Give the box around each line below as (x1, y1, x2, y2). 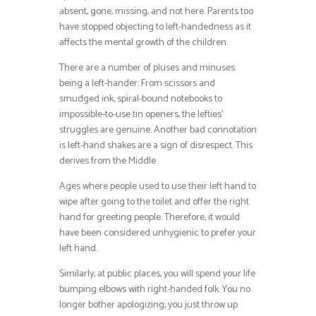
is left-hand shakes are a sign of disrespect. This (59, 138, 253, 154)
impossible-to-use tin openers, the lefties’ (59, 107, 223, 123)
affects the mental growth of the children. (59, 35, 228, 51)
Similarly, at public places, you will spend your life (59, 266, 255, 283)
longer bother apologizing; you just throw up (59, 297, 238, 314)
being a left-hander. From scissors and (59, 75, 215, 92)
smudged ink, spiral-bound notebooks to (59, 91, 222, 108)
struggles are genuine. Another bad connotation (59, 122, 257, 139)
